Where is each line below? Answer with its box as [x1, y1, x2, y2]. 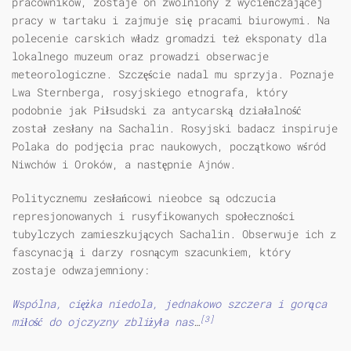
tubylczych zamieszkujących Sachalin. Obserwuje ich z [12, 226, 336, 242]
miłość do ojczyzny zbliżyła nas [12, 314, 194, 330]
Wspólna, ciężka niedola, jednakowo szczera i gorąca [12, 296, 327, 312]
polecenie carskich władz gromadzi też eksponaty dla [12, 31, 327, 46]
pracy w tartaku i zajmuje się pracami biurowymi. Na [12, 13, 330, 28]
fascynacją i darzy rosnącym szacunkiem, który [12, 244, 291, 260]
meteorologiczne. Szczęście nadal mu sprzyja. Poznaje [12, 67, 334, 82]
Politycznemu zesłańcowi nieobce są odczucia [12, 190, 276, 206]
